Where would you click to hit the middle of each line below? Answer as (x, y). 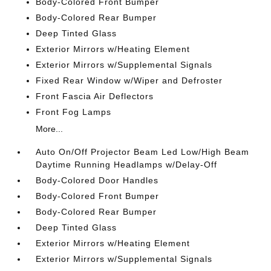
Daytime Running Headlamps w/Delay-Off (127, 165)
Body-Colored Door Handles (97, 180)
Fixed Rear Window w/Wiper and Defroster (129, 80)
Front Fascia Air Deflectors (95, 96)
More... (50, 129)
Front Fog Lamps (74, 112)
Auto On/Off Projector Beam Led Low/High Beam (143, 152)
